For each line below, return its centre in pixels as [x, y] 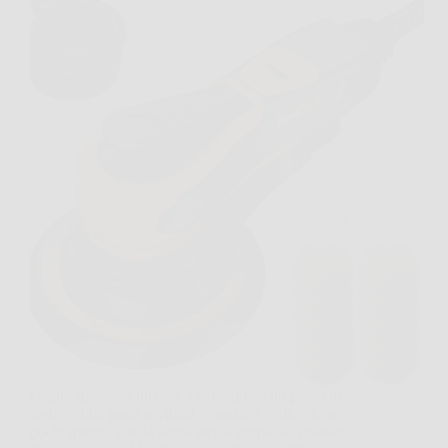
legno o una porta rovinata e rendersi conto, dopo [184, 414]
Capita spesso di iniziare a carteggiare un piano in [185, 396]
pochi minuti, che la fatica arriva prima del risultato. [191, 432]
